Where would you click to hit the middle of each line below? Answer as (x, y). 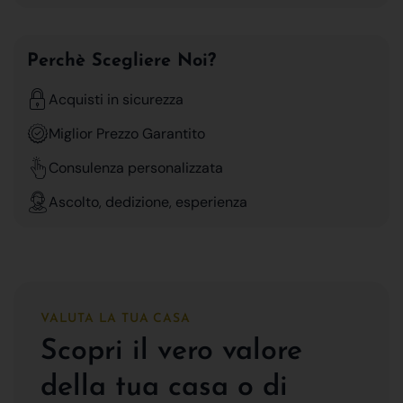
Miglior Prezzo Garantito (127, 133)
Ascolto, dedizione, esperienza (148, 201)
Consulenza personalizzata (136, 167)
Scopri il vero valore (171, 351)
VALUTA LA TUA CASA (116, 318)
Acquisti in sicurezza (116, 99)
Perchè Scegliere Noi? (121, 61)
